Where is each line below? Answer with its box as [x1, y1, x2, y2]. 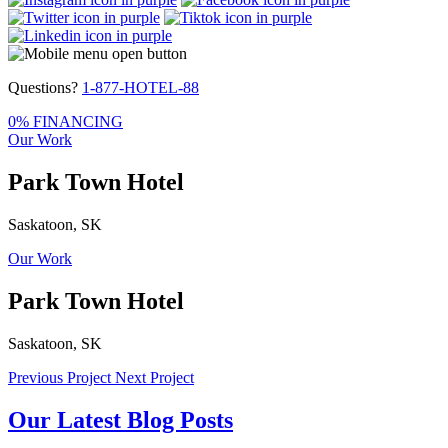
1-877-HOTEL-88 [82, 79, 199, 96]
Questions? [8, 79, 78, 96]
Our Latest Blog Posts [8, 406, 233, 433]
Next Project [115, 368, 194, 386]
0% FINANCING [8, 113, 123, 130]
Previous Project [8, 368, 115, 386]
